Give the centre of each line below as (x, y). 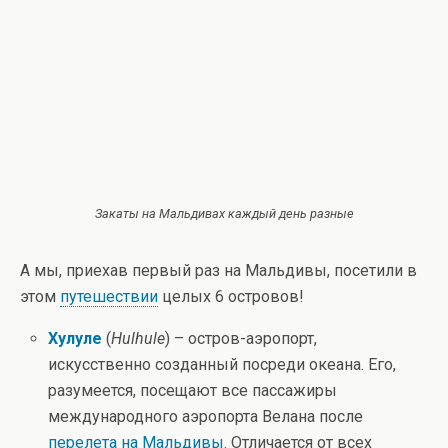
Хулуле (75, 338)
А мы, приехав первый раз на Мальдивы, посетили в (218, 270)
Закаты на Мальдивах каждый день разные (224, 213)
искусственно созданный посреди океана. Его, (222, 364)
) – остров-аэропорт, (241, 338)
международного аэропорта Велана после (206, 416)
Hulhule (138, 338)
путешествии (109, 296)
